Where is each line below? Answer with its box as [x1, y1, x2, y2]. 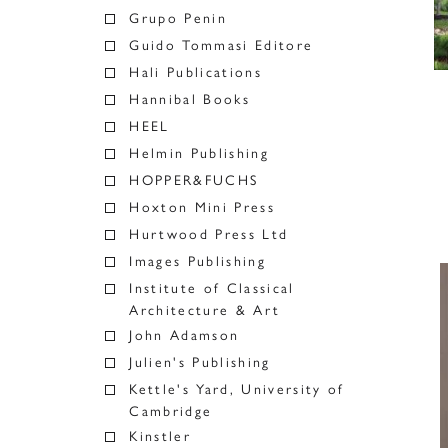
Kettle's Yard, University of [129, 381, 345, 398]
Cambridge [129, 403, 213, 420]
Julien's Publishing [129, 354, 271, 371]
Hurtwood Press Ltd [129, 226, 289, 243]
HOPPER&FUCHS [129, 172, 259, 189]
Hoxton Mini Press [129, 199, 275, 216]
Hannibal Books [129, 91, 250, 108]
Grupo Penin [129, 10, 227, 27]
